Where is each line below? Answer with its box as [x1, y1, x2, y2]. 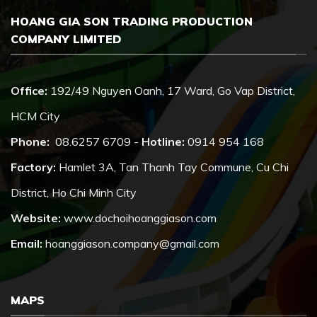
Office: [11, 83, 47, 98]
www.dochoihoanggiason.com [61, 210, 217, 225]
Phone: [11, 134, 52, 149]
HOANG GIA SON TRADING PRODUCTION [11, 14, 253, 29]
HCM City [11, 108, 60, 123]
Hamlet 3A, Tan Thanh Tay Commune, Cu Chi [56, 159, 289, 174]
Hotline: [142, 134, 185, 149]
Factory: [11, 159, 56, 174]
